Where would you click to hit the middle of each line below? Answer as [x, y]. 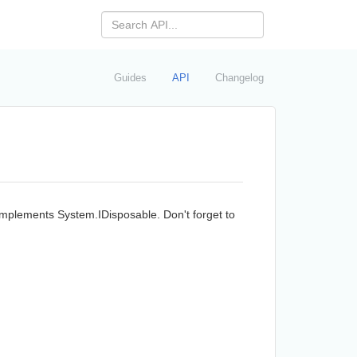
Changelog [239, 77]
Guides [130, 77]
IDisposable [127, 214]
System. [77, 214]
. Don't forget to [196, 214]
